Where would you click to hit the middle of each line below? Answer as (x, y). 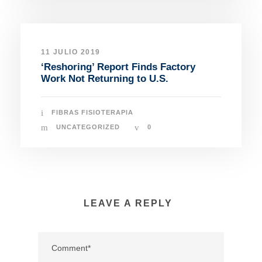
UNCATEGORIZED (88, 127)
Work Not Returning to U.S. (105, 79)
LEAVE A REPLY (128, 204)
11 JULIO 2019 (71, 52)
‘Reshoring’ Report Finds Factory (118, 67)
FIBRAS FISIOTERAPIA (92, 113)
